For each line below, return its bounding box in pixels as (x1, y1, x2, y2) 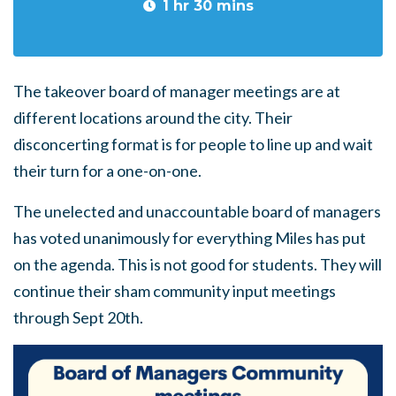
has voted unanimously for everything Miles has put (13, 228, 366, 247)
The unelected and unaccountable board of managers (13, 202, 381, 221)
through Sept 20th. (13, 308, 146, 327)
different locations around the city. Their (13, 108, 293, 127)
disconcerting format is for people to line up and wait (13, 134, 373, 154)
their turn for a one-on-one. (13, 161, 202, 180)
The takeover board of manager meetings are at (13, 81, 340, 101)
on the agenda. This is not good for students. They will (13, 255, 382, 274)
